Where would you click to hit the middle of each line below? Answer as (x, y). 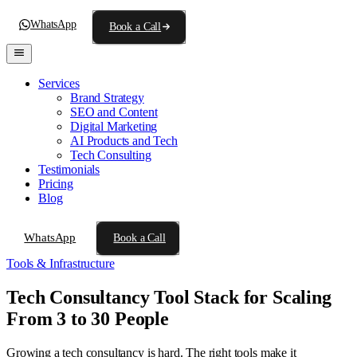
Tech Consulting (111, 155)
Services (59, 83)
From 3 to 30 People (88, 318)
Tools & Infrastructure (61, 263)
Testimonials (69, 169)
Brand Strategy (107, 98)
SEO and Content (114, 112)
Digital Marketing (114, 126)
